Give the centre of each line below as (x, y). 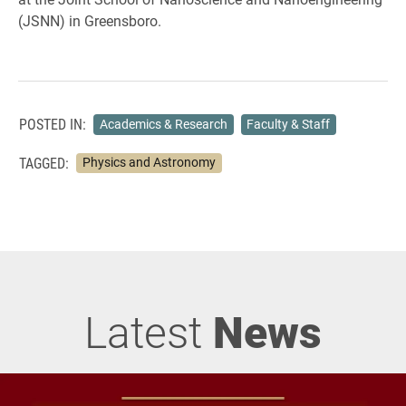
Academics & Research (163, 124)
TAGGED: (44, 162)
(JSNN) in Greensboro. (90, 20)
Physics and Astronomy (149, 163)
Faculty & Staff (289, 124)
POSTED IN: (53, 124)
